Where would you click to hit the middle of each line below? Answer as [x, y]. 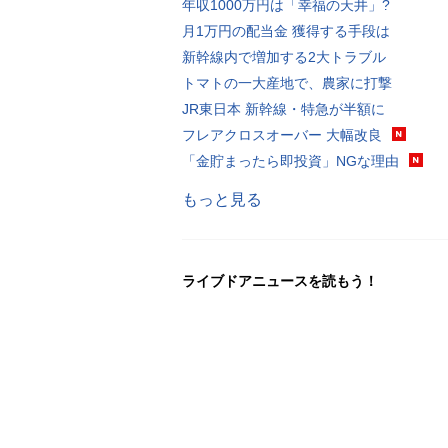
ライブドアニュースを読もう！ [280, 280]
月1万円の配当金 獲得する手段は [286, 30]
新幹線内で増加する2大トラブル [284, 56]
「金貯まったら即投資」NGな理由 [290, 160]
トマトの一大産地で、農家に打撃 [287, 82]
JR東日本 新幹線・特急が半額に [283, 108]
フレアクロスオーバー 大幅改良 [282, 134]
